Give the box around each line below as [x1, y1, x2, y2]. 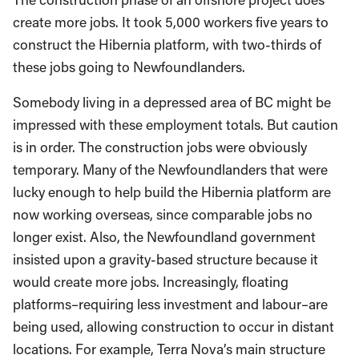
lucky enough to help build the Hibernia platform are [13, 183, 331, 201]
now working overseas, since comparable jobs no [13, 205, 313, 224]
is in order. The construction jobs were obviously [13, 138, 307, 156]
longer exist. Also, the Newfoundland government [13, 228, 316, 246]
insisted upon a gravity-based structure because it [13, 250, 318, 268]
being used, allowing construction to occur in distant [13, 317, 334, 336]
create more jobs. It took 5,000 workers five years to [13, 13, 329, 31]
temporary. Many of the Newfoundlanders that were [13, 160, 328, 179]
